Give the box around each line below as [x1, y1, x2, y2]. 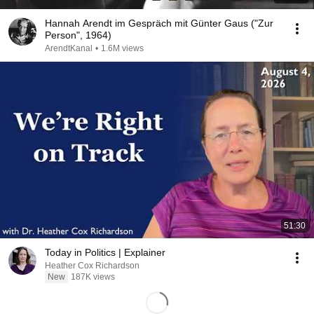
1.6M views [101, 43, 144, 53]
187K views [71, 272, 115, 282]
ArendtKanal [45, 43, 93, 53]
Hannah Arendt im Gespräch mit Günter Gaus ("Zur [45, 18, 273, 29]
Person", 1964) [45, 29, 111, 41]
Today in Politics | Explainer [45, 247, 165, 258]
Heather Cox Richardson [45, 261, 139, 271]
